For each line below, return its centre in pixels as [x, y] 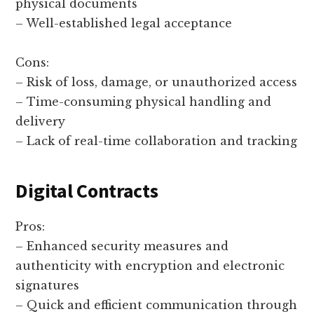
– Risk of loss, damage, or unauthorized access [157, 82]
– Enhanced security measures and [122, 246]
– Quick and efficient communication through [157, 305]
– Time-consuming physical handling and [144, 101]
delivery [41, 121]
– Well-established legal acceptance [124, 23]
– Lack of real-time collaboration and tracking [157, 141]
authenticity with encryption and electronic [150, 265]
